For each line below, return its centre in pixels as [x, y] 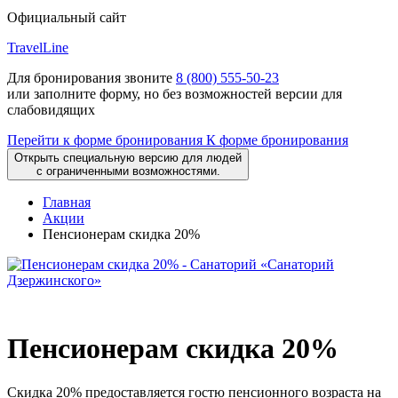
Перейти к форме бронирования [105, 140]
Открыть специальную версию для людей [128, 158]
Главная [67, 202]
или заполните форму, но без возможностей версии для [175, 94]
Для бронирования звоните [92, 78]
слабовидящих [51, 110]
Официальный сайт [67, 17]
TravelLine [38, 48]
